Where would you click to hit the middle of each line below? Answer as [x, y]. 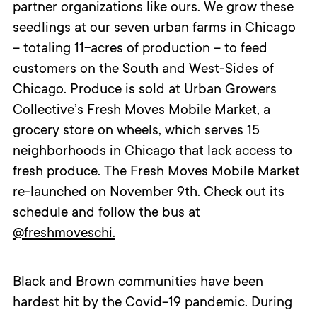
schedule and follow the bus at [106, 214]
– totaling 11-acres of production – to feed [140, 50]
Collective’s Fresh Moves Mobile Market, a [141, 111]
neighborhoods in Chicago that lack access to [152, 152]
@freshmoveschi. [64, 235]
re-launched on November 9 [98, 194]
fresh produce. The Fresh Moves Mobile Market [156, 173]
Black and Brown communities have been [138, 283]
